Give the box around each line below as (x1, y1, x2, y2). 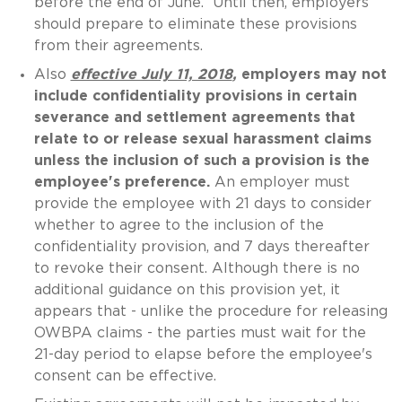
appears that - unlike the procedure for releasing (33, 303, 388, 319)
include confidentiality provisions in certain (33, 88, 357, 103)
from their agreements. (33, 38, 203, 53)
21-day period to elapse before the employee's (33, 346, 372, 362)
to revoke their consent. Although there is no (33, 260, 360, 275)
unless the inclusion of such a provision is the (33, 153, 370, 168)
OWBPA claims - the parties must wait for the (33, 325, 366, 340)
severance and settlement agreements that (33, 109, 355, 125)
